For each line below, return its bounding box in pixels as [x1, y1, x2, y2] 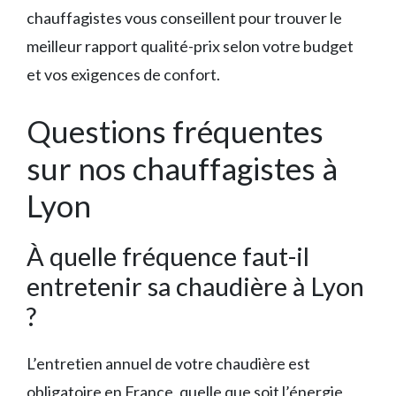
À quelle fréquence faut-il [27, 240, 309, 272]
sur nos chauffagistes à [27, 149, 338, 187]
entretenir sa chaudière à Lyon [27, 270, 364, 302]
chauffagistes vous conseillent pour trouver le [27, 8, 342, 28]
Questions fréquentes [27, 112, 324, 150]
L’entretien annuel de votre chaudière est [27, 354, 310, 374]
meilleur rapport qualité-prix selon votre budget [27, 36, 354, 57]
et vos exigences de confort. [27, 65, 220, 85]
